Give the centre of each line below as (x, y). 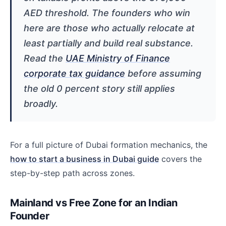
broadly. (41, 104)
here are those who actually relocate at (109, 28)
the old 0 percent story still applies (99, 89)
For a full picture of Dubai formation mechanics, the (109, 145)
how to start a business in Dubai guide (84, 159)
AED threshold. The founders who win (107, 13)
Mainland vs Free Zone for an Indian (94, 203)
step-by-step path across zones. (72, 173)
